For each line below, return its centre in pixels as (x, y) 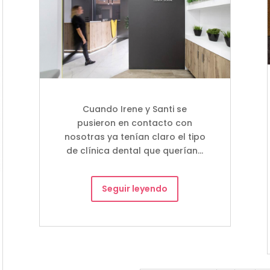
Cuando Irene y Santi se (135, 109)
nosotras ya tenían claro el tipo (135, 137)
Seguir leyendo (135, 188)
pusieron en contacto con (135, 123)
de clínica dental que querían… (135, 150)
